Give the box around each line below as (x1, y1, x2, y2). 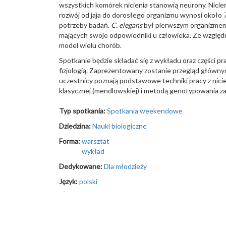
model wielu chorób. (59, 41, 122, 49)
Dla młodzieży (104, 162, 147, 171)
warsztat (82, 137, 109, 145)
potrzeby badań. (59, 21, 111, 29)
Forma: (59, 137, 82, 145)
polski (79, 177, 97, 186)
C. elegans (111, 21, 142, 29)
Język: (59, 177, 79, 186)
